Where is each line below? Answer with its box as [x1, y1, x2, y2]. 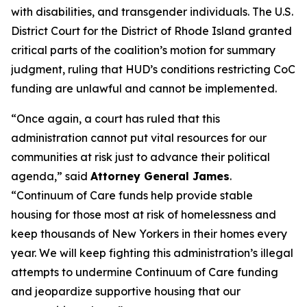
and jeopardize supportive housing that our [11, 284, 241, 298]
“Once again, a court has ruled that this [11, 112, 220, 125]
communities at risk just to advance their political [11, 150, 270, 164]
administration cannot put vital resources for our [11, 131, 267, 145]
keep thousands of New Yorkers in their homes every [11, 227, 287, 241]
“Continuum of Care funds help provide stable [11, 188, 253, 202]
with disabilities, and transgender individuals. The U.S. [11, 5, 293, 19]
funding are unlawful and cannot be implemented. [11, 82, 277, 95]
